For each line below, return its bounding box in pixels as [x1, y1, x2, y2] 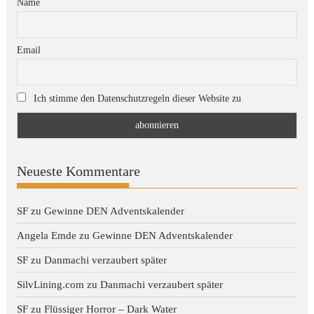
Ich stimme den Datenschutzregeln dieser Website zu [34, 93, 242, 104]
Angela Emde [17, 230, 77, 242]
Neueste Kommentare [17, 163, 141, 179]
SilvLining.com [17, 279, 85, 291]
